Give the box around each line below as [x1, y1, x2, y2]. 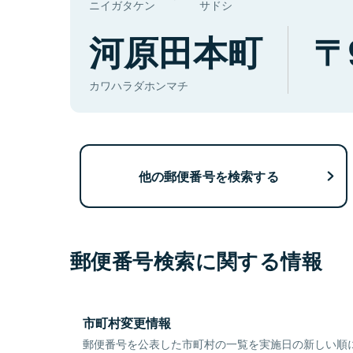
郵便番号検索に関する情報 [70, 246, 323, 276]
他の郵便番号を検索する [138, 166, 279, 185]
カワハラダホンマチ [89, 77, 188, 94]
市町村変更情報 [83, 314, 171, 333]
